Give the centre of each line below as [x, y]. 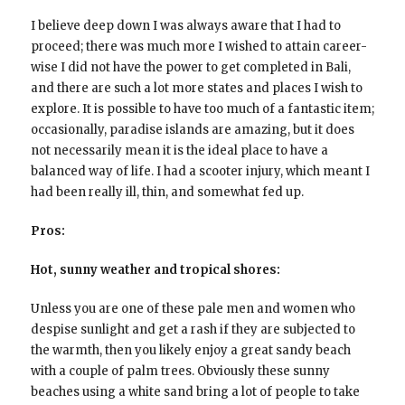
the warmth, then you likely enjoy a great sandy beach [190, 350]
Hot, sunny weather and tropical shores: [155, 269]
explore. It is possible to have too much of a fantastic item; [202, 108]
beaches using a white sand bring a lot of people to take [195, 391]
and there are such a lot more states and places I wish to [196, 88]
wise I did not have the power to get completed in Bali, [190, 67]
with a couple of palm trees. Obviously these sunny [180, 371]
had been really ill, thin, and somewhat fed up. [167, 192]
